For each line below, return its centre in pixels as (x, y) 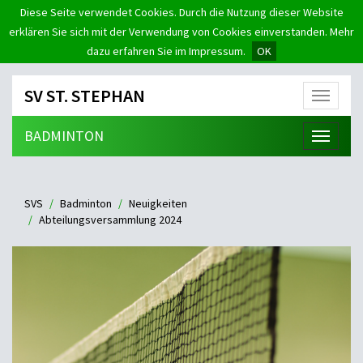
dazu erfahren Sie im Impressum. (166, 51)
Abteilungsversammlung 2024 (110, 220)
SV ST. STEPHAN (85, 96)
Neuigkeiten (158, 203)
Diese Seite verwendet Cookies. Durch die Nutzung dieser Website (181, 12)
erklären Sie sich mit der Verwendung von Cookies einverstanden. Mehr (181, 32)
